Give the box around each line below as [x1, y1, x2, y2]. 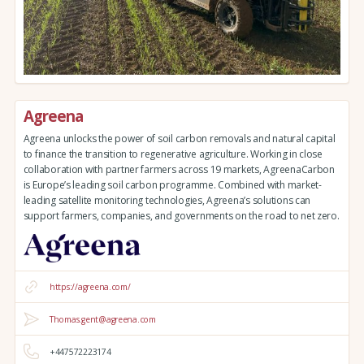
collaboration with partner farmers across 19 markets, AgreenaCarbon [23, 162, 335, 177]
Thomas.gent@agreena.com [49, 313, 156, 325]
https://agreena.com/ [49, 281, 131, 293]
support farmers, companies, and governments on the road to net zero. [23, 209, 340, 223]
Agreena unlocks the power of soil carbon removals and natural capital [23, 132, 336, 146]
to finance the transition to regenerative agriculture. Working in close [23, 147, 323, 162]
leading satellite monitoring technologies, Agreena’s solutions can [23, 193, 311, 208]
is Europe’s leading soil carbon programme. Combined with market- [23, 178, 322, 193]
